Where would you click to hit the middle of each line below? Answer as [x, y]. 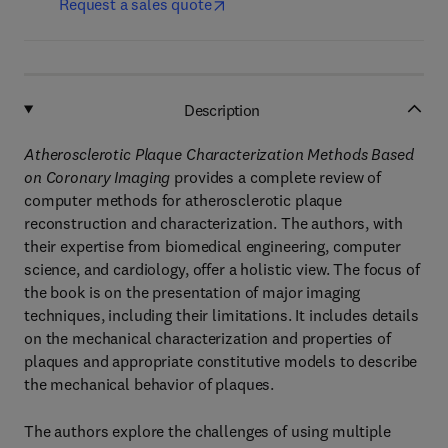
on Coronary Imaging [97, 177]
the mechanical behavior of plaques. [149, 384]
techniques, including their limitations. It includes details [221, 315]
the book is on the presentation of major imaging [192, 292]
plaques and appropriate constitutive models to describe [221, 361]
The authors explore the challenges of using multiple [207, 431]
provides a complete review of [276, 177]
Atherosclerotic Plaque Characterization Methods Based [219, 154]
